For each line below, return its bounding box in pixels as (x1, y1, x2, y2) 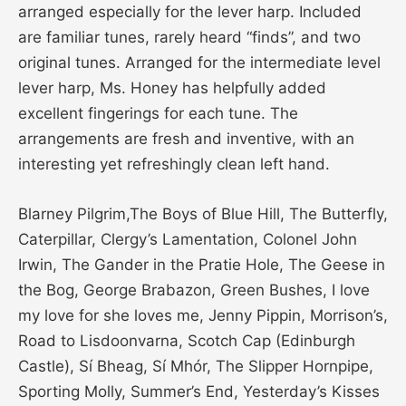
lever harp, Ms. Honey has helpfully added (18, 78, 326, 97)
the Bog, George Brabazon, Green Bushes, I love (18, 280, 370, 299)
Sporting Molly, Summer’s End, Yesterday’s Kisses (18, 382, 380, 401)
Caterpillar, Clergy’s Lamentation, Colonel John (18, 229, 357, 248)
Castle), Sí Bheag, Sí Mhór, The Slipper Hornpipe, (18, 356, 373, 375)
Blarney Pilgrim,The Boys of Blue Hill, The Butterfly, (18, 204, 388, 223)
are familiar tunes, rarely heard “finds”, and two (18, 27, 361, 46)
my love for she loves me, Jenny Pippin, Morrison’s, (18, 305, 388, 324)
